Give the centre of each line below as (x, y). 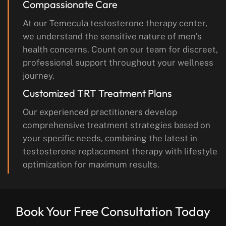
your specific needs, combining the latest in (110, 138)
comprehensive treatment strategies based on (117, 125)
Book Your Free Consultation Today (113, 212)
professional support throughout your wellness (118, 63)
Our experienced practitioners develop (100, 112)
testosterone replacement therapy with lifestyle (120, 152)
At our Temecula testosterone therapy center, (115, 23)
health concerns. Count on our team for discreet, (120, 50)
